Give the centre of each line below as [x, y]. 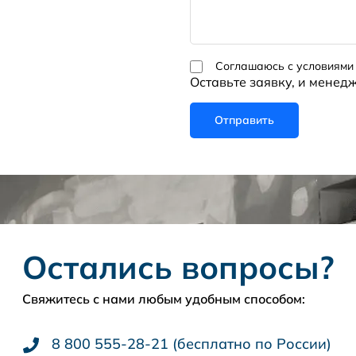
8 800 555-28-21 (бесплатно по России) [191, 343]
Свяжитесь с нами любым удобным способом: [163, 298]
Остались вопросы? [178, 267]
